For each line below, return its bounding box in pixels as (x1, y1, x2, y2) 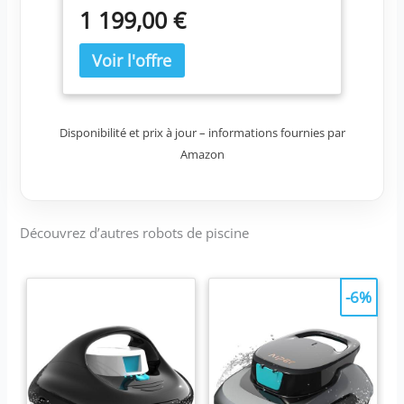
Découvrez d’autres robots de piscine (20, 224, 250, 243)
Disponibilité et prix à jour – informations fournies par (59, 124, 345, 142)
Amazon (179, 146, 225, 163)
